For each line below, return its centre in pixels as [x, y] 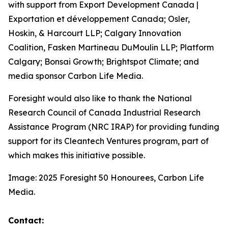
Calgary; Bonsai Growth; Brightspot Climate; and [104, 62]
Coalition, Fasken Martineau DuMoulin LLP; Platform [111, 47]
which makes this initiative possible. [77, 155]
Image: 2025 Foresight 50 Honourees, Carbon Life [106, 178]
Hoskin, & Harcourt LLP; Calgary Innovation [95, 33]
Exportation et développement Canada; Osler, [99, 19]
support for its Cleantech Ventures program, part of [108, 141]
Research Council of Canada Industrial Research [104, 112]
